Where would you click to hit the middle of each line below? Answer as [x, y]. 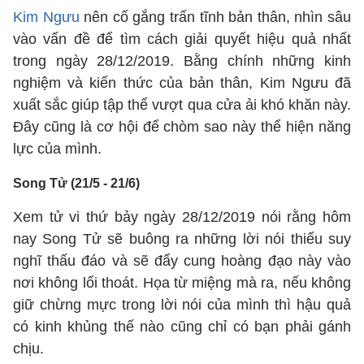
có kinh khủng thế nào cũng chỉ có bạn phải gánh [182, 327]
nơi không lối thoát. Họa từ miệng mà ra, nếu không [182, 283]
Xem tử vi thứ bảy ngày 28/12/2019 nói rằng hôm [182, 217]
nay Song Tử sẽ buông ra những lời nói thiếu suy [182, 239]
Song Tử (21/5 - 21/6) [76, 183]
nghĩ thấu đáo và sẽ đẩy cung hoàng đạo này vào [182, 261]
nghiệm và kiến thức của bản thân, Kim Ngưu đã [182, 83]
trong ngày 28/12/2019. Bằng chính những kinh [182, 61]
